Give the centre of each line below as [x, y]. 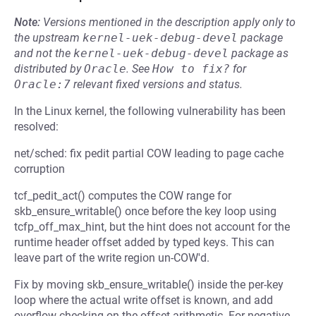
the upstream [48, 38]
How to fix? [191, 69]
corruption [39, 169]
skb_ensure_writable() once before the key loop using [145, 211]
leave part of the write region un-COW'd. [112, 258]
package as [259, 53]
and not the [44, 53]
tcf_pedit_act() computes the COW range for [123, 196]
